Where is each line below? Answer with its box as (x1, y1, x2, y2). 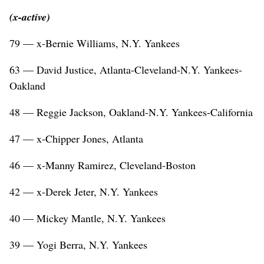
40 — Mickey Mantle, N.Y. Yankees (9, 210, 166, 225)
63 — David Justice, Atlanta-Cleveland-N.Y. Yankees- (9, 62, 242, 77)
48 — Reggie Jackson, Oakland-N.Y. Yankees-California (9, 104, 253, 119)
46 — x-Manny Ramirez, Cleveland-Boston (9, 157, 196, 172)
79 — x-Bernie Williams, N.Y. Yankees (9, 35, 180, 50)
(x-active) (9, 9, 50, 24)
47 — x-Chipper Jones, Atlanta (9, 131, 143, 146)
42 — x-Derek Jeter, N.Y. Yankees (9, 184, 158, 199)
